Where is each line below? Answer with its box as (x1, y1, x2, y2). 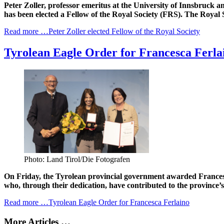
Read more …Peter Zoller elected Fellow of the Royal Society (4, 27, 200, 36)
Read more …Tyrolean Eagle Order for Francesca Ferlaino (4, 198, 189, 207)
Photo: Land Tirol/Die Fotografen (24, 155, 130, 164)
